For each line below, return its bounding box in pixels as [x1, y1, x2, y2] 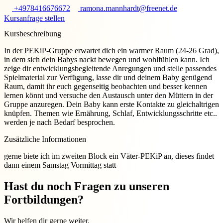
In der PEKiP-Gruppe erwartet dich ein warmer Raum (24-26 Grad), [4, 46, 219, 55]
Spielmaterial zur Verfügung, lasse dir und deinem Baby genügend [4, 73, 212, 82]
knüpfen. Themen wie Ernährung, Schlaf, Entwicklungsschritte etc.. [4, 109, 217, 118]
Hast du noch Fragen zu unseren [4, 180, 169, 193]
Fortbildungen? [4, 193, 84, 207]
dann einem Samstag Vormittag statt [4, 161, 116, 170]
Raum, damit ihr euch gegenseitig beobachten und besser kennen [4, 82, 207, 91]
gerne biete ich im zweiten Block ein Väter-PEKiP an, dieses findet [4, 152, 214, 161]
